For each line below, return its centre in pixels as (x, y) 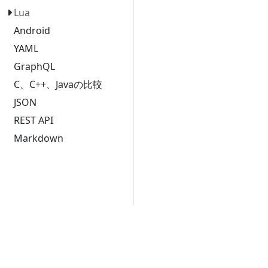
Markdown (39, 138)
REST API (34, 120)
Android (32, 31)
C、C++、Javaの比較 (58, 84)
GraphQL (35, 66)
